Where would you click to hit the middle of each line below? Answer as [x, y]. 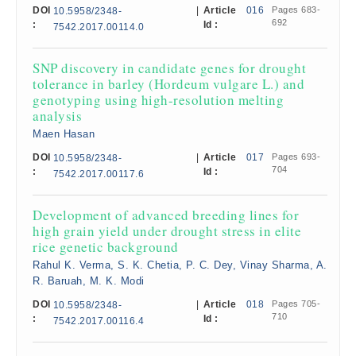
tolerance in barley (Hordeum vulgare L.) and [168, 84]
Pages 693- [296, 157]
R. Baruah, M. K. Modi [89, 281]
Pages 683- [296, 10]
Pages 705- [296, 304]
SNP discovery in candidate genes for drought [169, 68]
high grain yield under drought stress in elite [167, 231]
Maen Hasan [64, 134]
